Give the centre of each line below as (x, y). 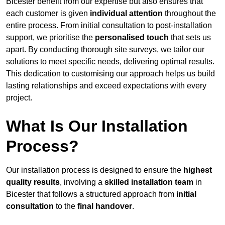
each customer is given (48, 14)
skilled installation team (149, 182)
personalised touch (132, 38)
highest (198, 170)
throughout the (189, 14)
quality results (33, 182)
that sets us (190, 38)
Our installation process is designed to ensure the (95, 170)
